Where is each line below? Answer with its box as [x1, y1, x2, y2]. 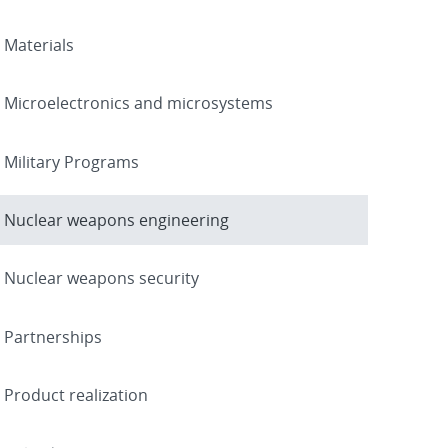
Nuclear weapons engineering [4, 209, 229, 232]
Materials [4, 33, 74, 56]
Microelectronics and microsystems [4, 92, 273, 115]
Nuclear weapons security [4, 267, 199, 290]
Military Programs [4, 150, 139, 173]
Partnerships [4, 325, 102, 348]
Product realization [4, 384, 148, 407]
